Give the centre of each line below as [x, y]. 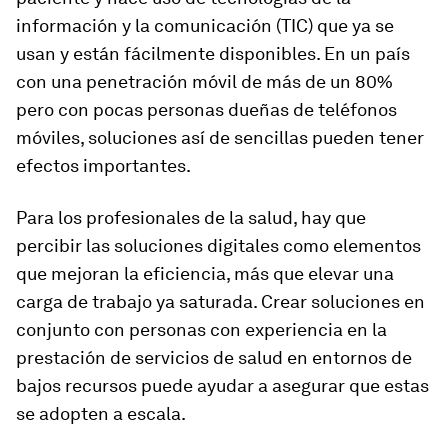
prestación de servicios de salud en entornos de [214, 357]
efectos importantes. [103, 165]
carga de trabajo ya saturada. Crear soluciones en [220, 301]
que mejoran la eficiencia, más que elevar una [205, 273]
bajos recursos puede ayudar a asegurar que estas [222, 385]
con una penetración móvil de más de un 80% [204, 81]
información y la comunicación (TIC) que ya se [205, 25]
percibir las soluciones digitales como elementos [218, 245]
